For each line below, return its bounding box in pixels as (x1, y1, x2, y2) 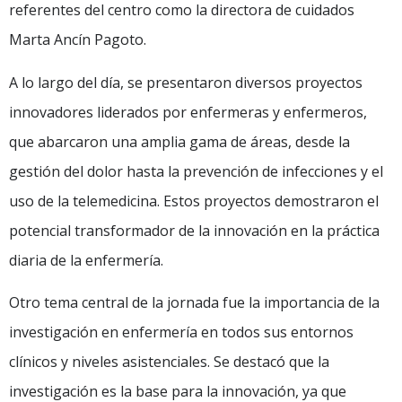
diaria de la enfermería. (9, 249, 163, 270)
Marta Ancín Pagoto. (9, 30, 146, 50)
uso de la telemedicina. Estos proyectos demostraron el (9, 190, 379, 211)
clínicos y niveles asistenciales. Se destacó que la (9, 352, 329, 372)
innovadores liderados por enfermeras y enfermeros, (9, 101, 367, 122)
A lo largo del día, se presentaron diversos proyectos (9, 72, 363, 92)
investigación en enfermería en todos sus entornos (9, 322, 354, 343)
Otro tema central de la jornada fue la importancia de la (9, 293, 380, 313)
